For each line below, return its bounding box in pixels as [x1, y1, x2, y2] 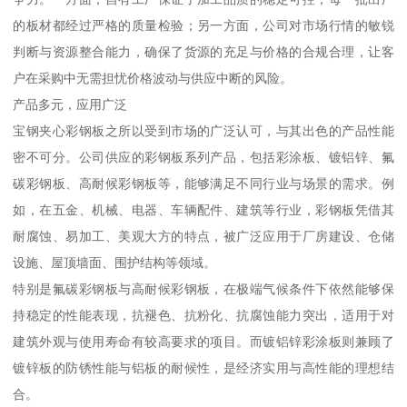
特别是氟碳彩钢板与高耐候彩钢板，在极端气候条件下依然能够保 [13, 281, 394, 296]
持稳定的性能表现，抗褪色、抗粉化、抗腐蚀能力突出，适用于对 [13, 307, 394, 323]
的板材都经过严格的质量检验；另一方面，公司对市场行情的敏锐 [13, 17, 394, 33]
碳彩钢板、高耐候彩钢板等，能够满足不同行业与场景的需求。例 [13, 175, 394, 191]
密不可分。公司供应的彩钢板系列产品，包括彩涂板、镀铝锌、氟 [13, 149, 394, 164]
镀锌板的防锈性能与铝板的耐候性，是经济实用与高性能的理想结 [13, 360, 394, 375]
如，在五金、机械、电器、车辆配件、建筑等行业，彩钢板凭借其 [13, 202, 394, 217]
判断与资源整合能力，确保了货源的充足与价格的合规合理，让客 [13, 44, 394, 59]
